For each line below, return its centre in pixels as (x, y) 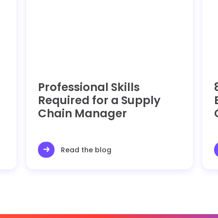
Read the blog (86, 150)
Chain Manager (83, 113)
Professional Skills (89, 87)
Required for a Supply (100, 100)
